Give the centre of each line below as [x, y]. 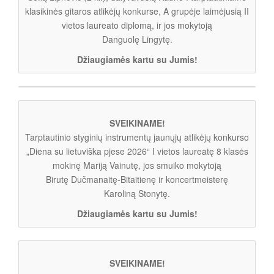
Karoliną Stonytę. [137, 193]
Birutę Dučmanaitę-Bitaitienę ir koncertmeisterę [137, 179]
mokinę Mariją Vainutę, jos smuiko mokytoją [137, 165]
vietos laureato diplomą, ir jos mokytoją [137, 25]
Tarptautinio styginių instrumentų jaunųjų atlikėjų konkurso [137, 137]
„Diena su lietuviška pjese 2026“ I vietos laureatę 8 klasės [137, 151]
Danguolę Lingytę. [137, 39]
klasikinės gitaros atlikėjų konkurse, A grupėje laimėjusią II [137, 11]
